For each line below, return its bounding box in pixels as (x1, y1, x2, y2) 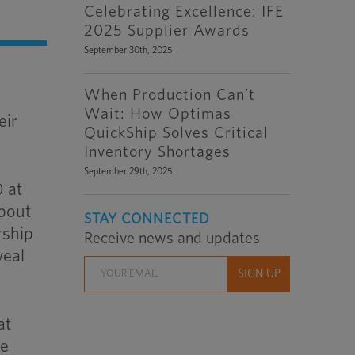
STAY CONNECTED (84, 212, 211, 227)
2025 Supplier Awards (84, 23, 250, 39)
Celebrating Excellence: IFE (84, 4, 284, 20)
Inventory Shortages (84, 144, 231, 160)
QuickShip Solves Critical (84, 125, 269, 141)
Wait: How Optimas (84, 106, 232, 122)
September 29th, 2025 (84, 166, 173, 176)
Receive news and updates (84, 231, 261, 246)
